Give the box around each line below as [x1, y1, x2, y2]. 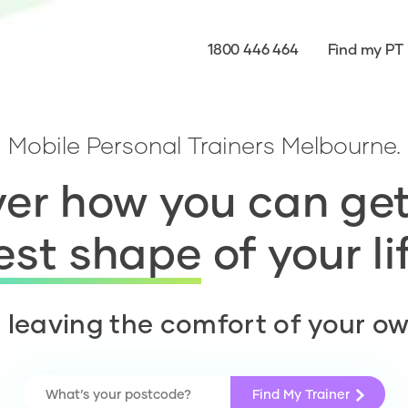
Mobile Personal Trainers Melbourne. [7, 131, 401, 158]
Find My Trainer [252, 386, 351, 403]
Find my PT [327, 40, 403, 57]
